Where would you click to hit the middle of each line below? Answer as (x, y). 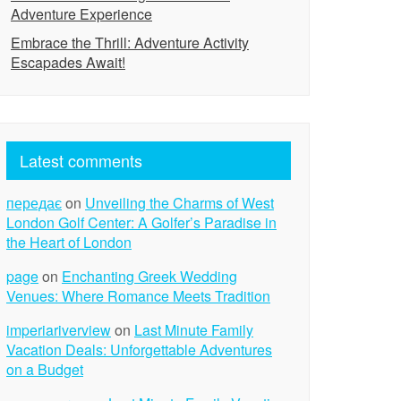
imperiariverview (59, 330)
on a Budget (45, 369)
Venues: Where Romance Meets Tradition (138, 296)
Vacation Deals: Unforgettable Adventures (139, 350)
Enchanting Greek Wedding (149, 276)
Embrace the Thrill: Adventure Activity (130, 43)
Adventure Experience (81, 14)
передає (34, 203)
